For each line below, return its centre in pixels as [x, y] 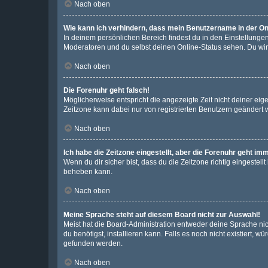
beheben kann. [88, 172]
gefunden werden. [93, 243]
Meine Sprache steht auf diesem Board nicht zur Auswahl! [162, 215]
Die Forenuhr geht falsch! [106, 90]
